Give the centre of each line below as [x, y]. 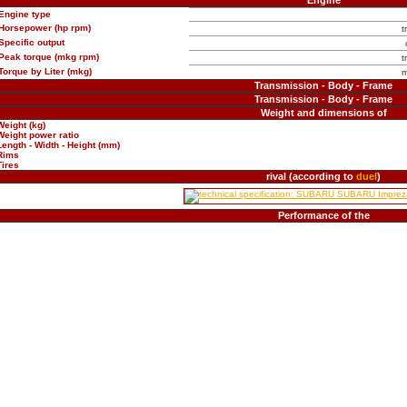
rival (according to [311, 176]
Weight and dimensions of [323, 113]
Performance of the [323, 215]
